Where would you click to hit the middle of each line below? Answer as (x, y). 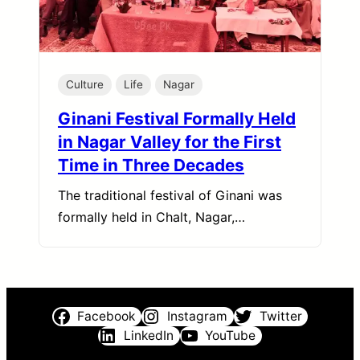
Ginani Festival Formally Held (177, 118)
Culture (85, 84)
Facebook (106, 316)
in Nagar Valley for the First (170, 141)
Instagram (197, 316)
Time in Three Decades (151, 165)
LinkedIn (148, 335)
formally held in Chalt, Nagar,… (151, 217)
